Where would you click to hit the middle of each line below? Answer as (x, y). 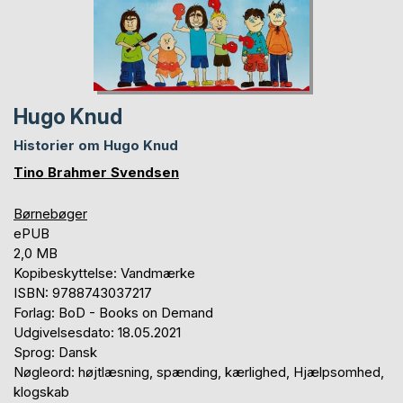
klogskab (41, 391)
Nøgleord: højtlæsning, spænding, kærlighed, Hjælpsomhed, (199, 372)
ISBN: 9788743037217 (83, 292)
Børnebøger (50, 213)
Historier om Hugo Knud (96, 145)
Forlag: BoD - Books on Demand (113, 312)
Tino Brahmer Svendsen (96, 172)
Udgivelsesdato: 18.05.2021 (97, 332)
